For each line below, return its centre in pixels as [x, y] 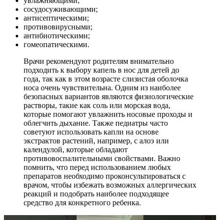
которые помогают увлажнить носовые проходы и [108, 114]
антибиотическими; [57, 35]
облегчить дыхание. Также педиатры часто [96, 123]
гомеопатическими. [56, 44]
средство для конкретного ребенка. [82, 202]
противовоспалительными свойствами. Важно [102, 158]
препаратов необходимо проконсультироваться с [105, 176]
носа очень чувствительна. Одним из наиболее [102, 87]
